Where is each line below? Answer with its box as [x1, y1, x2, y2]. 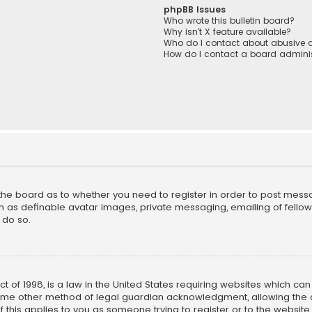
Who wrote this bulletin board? [164, 15, 295, 27]
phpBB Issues [164, 3, 226, 16]
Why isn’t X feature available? [164, 26, 292, 38]
